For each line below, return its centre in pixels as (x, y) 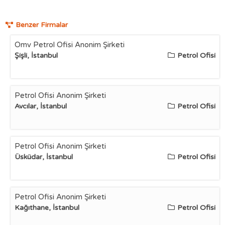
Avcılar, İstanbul (41, 106)
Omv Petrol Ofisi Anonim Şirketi (70, 45)
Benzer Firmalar (42, 25)
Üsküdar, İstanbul (44, 157)
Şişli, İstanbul (36, 55)
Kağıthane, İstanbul (47, 208)
